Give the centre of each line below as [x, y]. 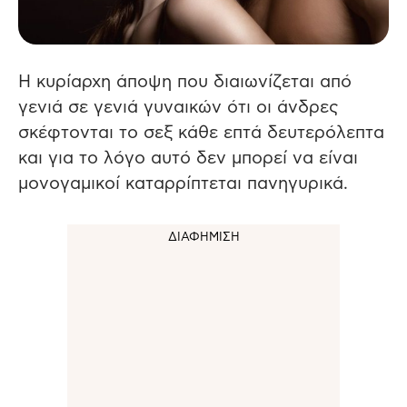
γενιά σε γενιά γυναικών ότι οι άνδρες [179, 108]
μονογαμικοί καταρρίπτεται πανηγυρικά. [183, 184]
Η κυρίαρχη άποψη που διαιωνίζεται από [185, 83]
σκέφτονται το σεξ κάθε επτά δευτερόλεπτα [201, 134]
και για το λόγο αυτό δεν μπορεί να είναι [188, 159]
